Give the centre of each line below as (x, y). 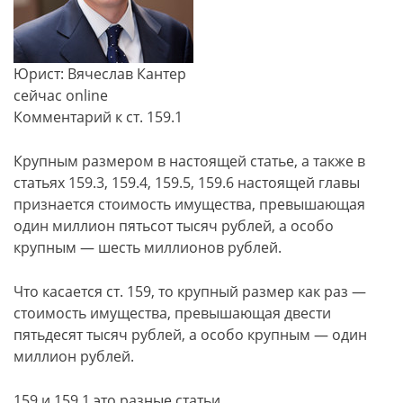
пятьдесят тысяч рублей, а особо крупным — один (190, 335)
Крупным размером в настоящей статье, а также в (189, 161)
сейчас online (61, 95)
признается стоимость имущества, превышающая (189, 204)
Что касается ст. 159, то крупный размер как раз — (190, 291)
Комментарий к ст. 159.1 (98, 117)
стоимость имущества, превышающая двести (172, 313)
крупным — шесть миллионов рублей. (148, 247)
